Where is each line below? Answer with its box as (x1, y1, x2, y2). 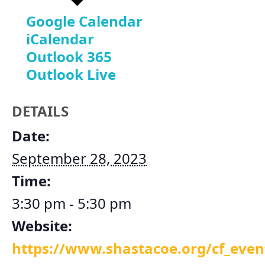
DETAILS (12, 101, 69, 121)
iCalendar (26, 29, 94, 49)
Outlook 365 (26, 47, 112, 67)
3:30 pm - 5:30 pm (12, 193, 131, 214)
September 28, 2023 (12, 148, 147, 169)
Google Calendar (26, 11, 143, 31)
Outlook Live (26, 64, 116, 85)
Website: (12, 216, 72, 236)
